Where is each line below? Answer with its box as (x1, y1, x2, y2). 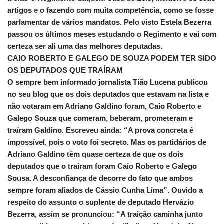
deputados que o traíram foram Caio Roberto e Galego (7, 162, 197, 171)
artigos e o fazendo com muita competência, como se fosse (7, 6, 214, 15)
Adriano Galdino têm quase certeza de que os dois (7, 150, 183, 159)
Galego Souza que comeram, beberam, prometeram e (7, 114, 193, 123)
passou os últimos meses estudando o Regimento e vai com (7, 30, 216, 39)
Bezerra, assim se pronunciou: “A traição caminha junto (7, 210, 203, 219)
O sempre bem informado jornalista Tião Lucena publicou (7, 78, 208, 87)
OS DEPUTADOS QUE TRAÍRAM (7, 66, 125, 75)
